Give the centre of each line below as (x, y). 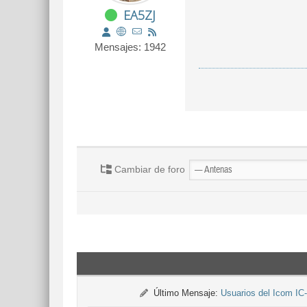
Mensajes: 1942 (130, 47)
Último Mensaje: (185, 293)
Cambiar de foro (148, 169)
